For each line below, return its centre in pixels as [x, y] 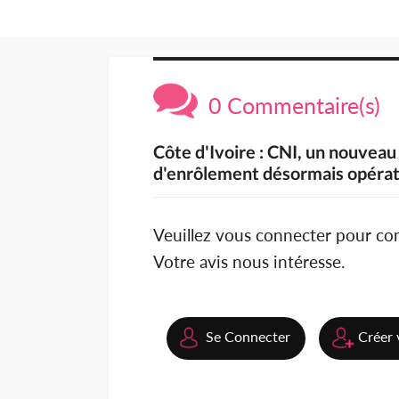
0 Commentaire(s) [289, 106]
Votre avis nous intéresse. [249, 262]
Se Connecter [248, 337]
